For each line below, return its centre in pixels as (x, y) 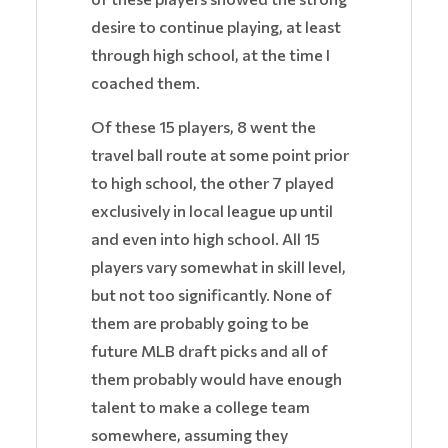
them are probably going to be (200, 323)
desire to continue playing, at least (216, 27)
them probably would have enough (216, 379)
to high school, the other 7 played (212, 183)
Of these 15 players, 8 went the (203, 127)
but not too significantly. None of (211, 295)
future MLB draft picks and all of (209, 351)
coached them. (145, 83)
